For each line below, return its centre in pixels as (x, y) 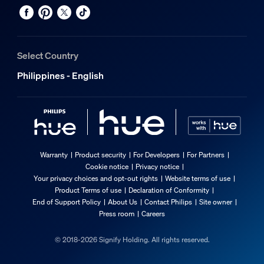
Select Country (47, 56)
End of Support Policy (66, 202)
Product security (100, 154)
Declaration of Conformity (169, 190)
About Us (122, 202)
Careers (153, 213)
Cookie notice (107, 166)
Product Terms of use (88, 190)
